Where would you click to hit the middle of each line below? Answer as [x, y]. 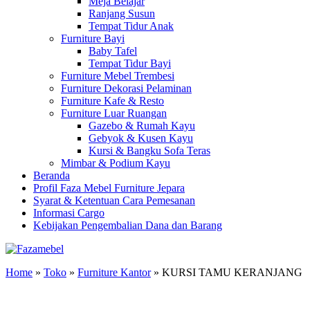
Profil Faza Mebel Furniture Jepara [109, 188]
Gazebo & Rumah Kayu [142, 126]
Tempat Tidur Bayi [130, 63]
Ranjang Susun [122, 13]
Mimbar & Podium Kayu [116, 163]
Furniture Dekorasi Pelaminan [126, 88]
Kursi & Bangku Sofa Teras [149, 151]
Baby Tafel [113, 51]
